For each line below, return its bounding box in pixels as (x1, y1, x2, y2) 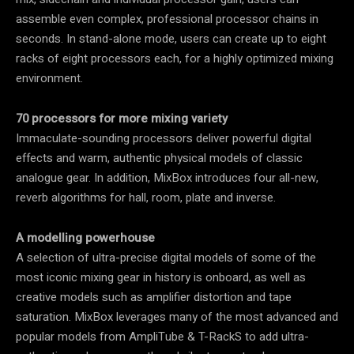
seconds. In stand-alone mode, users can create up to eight (16, 29, 326, 47)
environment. (16, 69, 83, 87)
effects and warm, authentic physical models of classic (16, 149, 303, 167)
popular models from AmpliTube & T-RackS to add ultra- (16, 327, 309, 345)
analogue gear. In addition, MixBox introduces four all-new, (16, 168, 318, 186)
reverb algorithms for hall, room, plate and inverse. (16, 188, 276, 206)
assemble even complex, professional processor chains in (16, 9, 318, 28)
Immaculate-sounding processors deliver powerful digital (16, 129, 311, 147)
